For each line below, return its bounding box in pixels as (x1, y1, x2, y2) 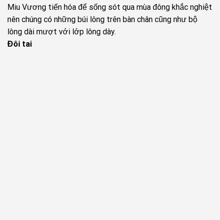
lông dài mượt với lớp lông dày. (7, 27, 116, 36)
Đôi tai (7, 39, 32, 49)
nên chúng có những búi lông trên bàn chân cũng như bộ (7, 14, 197, 24)
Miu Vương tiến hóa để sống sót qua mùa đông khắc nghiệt (7, 2, 212, 12)
